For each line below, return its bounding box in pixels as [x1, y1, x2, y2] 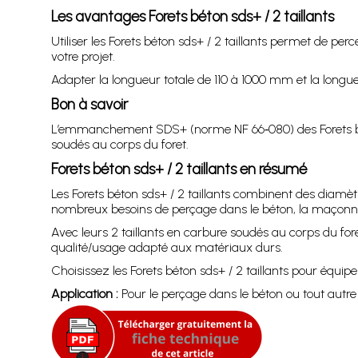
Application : [50, 286, 118, 301]
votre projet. [50, 49, 115, 64]
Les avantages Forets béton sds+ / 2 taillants [50, 7, 334, 26]
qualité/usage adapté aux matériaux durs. [50, 240, 283, 255]
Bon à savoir [50, 95, 128, 113]
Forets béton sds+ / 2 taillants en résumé [50, 160, 307, 178]
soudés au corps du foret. [50, 137, 189, 152]
